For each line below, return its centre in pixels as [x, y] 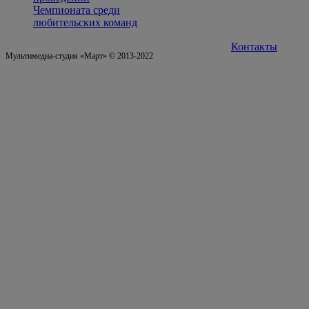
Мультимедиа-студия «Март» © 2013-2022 [79, 56]
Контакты [254, 47]
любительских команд [85, 23]
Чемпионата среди [77, 10]
